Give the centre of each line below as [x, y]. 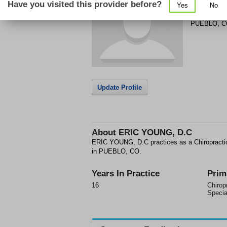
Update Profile [120, 87]
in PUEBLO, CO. [117, 151]
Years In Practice [126, 174]
